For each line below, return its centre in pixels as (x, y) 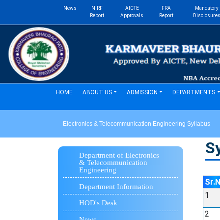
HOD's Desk (98, 203)
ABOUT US (97, 92)
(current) (83, 92)
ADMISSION (142, 92)
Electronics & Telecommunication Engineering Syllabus (137, 124)
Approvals (132, 15)
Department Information (116, 186)
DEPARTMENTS (194, 92)
